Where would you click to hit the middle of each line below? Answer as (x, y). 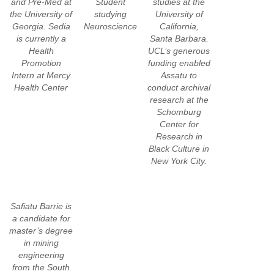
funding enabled (179, 63)
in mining (41, 243)
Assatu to (179, 75)
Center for (179, 124)
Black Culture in (179, 148)
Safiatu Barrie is (41, 206)
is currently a (41, 38)
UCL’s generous (179, 50)
